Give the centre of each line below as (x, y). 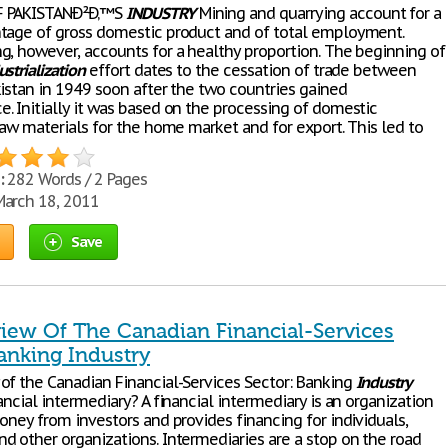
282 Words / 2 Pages (75, 179)
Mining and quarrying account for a (318, 13)
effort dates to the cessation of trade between (250, 70)
